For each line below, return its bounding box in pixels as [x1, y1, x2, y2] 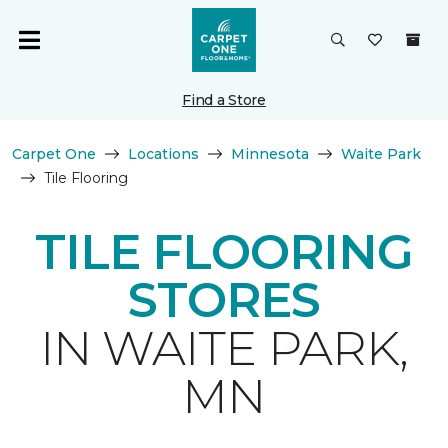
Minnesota [231, 145, 309, 163]
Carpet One [12, 145, 96, 163]
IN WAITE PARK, [40, 319, 408, 377]
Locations [128, 145, 199, 163]
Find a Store [182, 91, 266, 109]
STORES [127, 271, 321, 329]
